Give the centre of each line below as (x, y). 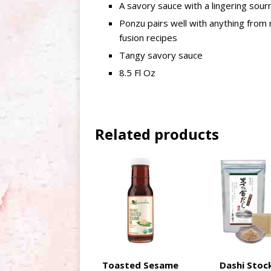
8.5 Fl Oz (137, 73)
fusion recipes (148, 38)
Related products (157, 134)
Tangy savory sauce (161, 55)
